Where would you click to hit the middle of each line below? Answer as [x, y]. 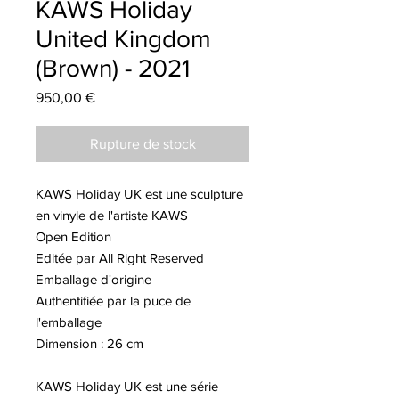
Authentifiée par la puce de [113, 300]
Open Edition [73, 236]
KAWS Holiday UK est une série [127, 386]
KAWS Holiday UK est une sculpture [139, 193]
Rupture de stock [142, 143]
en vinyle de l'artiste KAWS [112, 215]
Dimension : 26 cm [90, 343]
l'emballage [69, 322]
